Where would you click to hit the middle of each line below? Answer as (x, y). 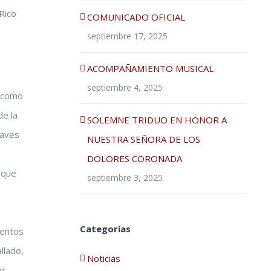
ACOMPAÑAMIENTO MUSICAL (150, 68)
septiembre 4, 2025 (125, 87)
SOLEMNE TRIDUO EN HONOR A (157, 119)
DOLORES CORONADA (134, 158)
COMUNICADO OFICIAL (136, 17)
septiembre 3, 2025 (125, 177)
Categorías (105, 228)
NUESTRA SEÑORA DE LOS (143, 139)
